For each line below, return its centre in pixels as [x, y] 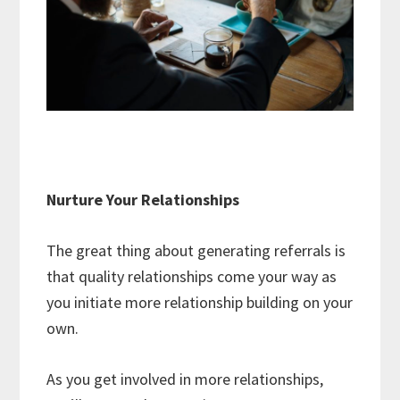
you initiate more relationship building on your [200, 302]
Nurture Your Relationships [143, 199]
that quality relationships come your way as [192, 276]
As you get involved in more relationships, [185, 379]
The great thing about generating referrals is [196, 250]
